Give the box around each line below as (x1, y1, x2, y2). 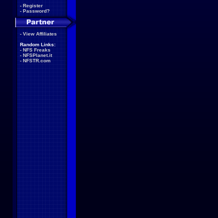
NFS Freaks (23, 47, 51, 53)
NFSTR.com (23, 58, 51, 63)
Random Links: (20, 42, 55, 47)
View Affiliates (23, 31, 57, 36)
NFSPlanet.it (23, 53, 52, 58)
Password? (23, 8, 50, 14)
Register (23, 3, 43, 8)
